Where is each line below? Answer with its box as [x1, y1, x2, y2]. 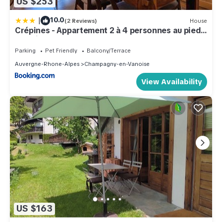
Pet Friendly [45, 47, 77, 55]
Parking [15, 47, 36, 55]
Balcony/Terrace [87, 47, 131, 55]
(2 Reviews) [64, 17, 97, 24]
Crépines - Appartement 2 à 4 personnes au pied [15, 25, 201, 36]
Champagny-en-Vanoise [84, 60, 150, 68]
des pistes [15, 34, 55, 45]
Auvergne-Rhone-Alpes [15, 60, 79, 68]
